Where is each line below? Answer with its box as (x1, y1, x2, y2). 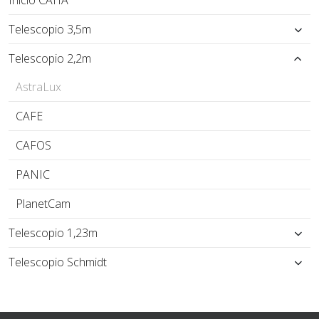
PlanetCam (16, 196, 70, 211)
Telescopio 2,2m (9, 51, 91, 66)
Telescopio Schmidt (9, 254, 107, 270)
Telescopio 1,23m (9, 225, 98, 241)
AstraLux (16, 79, 61, 95)
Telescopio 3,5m (9, 21, 91, 37)
